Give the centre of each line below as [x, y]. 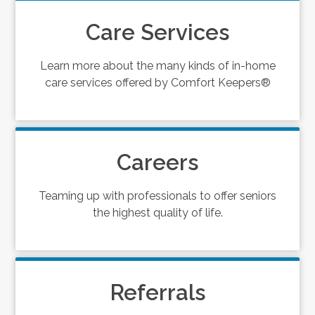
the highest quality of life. [157, 212]
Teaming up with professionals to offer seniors [157, 195]
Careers [157, 162]
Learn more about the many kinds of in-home [157, 65]
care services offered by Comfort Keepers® [157, 82]
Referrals [157, 292]
